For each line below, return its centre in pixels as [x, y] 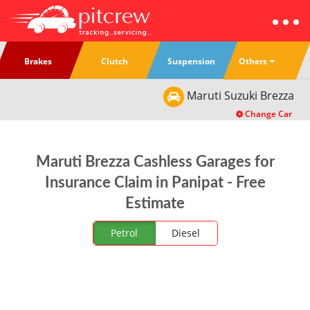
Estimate [155, 203]
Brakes [38, 61]
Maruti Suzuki [222, 96]
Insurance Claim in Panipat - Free [155, 183]
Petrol [124, 233]
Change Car [267, 114]
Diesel [186, 233]
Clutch [115, 61]
